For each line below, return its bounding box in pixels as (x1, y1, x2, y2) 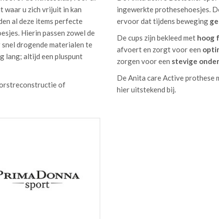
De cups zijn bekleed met (117, 33, 197, 42)
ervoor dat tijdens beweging (117, 17, 210, 25)
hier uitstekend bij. (117, 85, 176, 94)
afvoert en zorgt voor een (117, 45, 202, 54)
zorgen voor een (117, 57, 172, 66)
